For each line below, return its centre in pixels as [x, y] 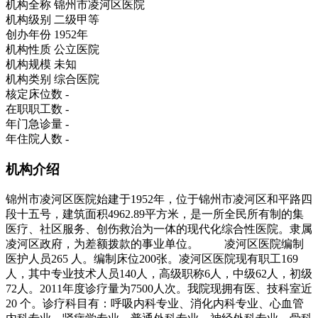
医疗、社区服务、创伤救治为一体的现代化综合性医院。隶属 [159, 229]
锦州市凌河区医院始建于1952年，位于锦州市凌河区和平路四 [159, 199]
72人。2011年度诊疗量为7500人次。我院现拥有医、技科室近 [159, 288]
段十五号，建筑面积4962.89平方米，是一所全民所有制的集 [155, 214]
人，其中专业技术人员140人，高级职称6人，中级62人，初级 [159, 273]
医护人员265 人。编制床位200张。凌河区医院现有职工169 [152, 258]
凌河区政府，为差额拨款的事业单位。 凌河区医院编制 [155, 243]
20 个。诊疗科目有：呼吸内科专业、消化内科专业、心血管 [155, 303]
